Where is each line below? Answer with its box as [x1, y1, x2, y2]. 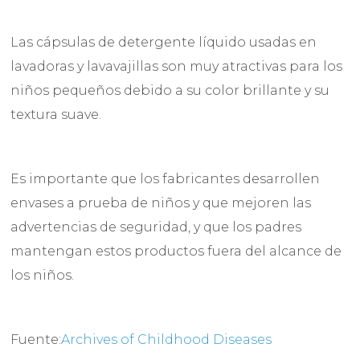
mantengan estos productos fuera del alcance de [10, 243, 342, 260]
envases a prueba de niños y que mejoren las [10, 195, 312, 211]
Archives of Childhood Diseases [61, 332, 272, 348]
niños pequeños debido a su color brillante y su [10, 83, 330, 99]
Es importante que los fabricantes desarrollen [10, 171, 321, 187]
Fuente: [10, 332, 62, 348]
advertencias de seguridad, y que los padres [10, 219, 302, 235]
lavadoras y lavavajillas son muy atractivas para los [10, 59, 343, 75]
